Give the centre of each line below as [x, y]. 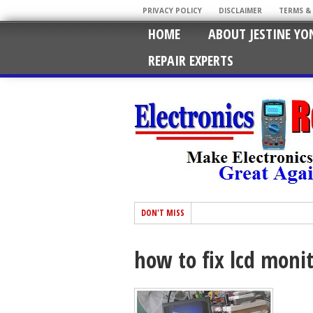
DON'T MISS [163, 213]
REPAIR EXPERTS [191, 60]
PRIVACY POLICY [172, 10]
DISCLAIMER [240, 10]
